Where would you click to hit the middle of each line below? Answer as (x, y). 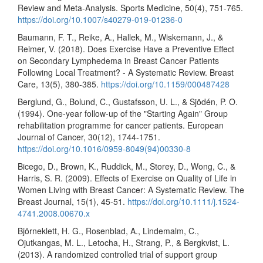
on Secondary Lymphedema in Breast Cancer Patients (118, 61)
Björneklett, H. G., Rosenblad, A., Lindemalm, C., (108, 231)
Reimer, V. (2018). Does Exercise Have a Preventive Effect (126, 49)
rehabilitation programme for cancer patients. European (121, 125)
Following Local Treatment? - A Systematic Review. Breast (126, 73)
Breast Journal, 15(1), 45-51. (73, 202)
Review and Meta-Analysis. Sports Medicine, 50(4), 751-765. (130, 8)
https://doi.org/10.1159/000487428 (165, 84)
